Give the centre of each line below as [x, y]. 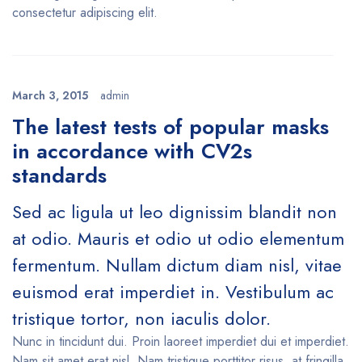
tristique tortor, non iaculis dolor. [141, 318]
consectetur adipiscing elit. [85, 13]
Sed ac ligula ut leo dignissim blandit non [175, 212]
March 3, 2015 [50, 95]
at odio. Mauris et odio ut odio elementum [178, 238]
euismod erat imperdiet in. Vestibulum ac [173, 292]
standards [59, 175]
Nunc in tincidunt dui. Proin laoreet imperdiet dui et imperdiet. [181, 341]
